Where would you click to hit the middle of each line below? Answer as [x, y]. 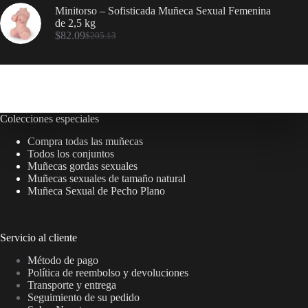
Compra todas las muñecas [85, 142]
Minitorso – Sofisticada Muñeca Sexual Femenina [163, 11]
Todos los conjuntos [71, 154]
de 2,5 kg [75, 23]
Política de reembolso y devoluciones [108, 273]
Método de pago [63, 260]
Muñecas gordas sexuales [82, 166]
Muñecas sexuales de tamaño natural [107, 179]
